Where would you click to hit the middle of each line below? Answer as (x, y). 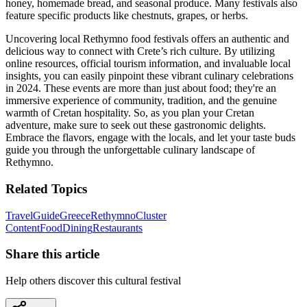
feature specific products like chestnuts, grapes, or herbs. (127, 16)
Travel (19, 215)
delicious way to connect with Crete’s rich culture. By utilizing (140, 51)
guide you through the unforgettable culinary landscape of (130, 150)
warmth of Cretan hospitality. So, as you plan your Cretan (130, 113)
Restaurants (118, 228)
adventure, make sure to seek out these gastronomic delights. (136, 125)
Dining (77, 228)
